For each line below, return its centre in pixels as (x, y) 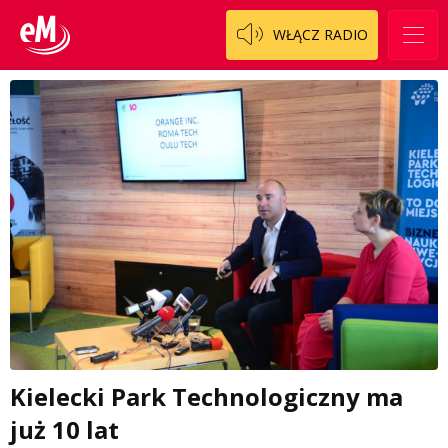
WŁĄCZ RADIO (320, 34)
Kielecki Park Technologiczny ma (206, 396)
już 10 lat (64, 429)
